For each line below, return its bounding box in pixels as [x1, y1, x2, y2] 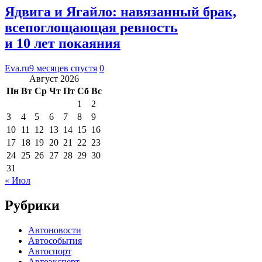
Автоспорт [28, 246, 71, 256]
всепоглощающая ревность [5, 19, 178, 35]
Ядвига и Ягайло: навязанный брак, [5, 4, 236, 19]
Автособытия [28, 235, 82, 246]
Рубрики [5, 197, 60, 213]
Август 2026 [29, 73, 79, 84]
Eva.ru [5, 63, 29, 73]
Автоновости [28, 225, 81, 235]
